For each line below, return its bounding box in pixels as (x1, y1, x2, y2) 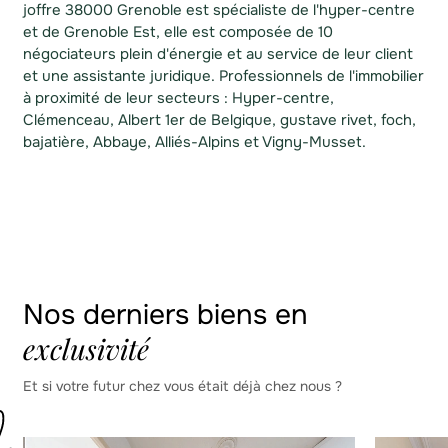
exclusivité (22, 329, 149, 367)
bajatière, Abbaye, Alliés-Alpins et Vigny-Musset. (22, 132, 366, 153)
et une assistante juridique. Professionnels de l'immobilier (22, 66, 424, 87)
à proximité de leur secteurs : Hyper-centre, (22, 88, 334, 109)
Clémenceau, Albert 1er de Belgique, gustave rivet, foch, (22, 110, 416, 131)
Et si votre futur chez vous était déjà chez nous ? (22, 377, 342, 396)
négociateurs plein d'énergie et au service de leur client (22, 44, 413, 65)
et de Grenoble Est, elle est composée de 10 (22, 22, 333, 43)
